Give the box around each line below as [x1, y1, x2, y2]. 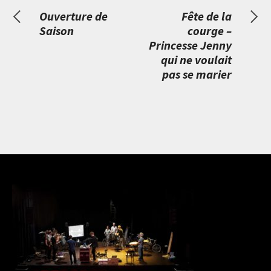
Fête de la [181, 8, 232, 24]
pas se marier [162, 66, 232, 82]
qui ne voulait [161, 51, 232, 67]
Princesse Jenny [149, 37, 232, 53]
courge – [188, 22, 232, 38]
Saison [39, 22, 74, 38]
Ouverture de [39, 8, 108, 24]
